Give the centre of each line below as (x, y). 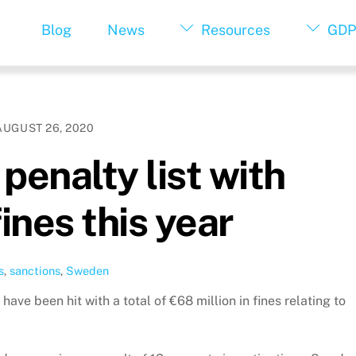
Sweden (87, 271)
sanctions (35, 271)
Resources (234, 30)
